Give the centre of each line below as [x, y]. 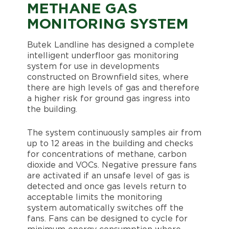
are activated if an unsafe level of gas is [108, 176]
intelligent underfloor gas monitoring [102, 56]
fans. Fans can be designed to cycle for [107, 219]
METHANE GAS [82, 9]
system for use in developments [93, 67]
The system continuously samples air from [114, 133]
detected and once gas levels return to [107, 187]
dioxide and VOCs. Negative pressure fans [112, 165]
